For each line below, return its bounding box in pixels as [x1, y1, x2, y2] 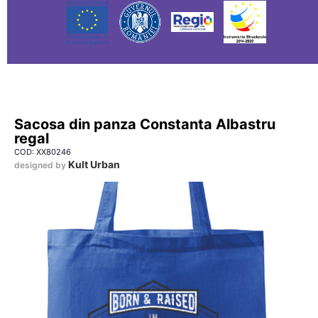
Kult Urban [68, 158, 120, 170]
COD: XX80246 [14, 147, 71, 157]
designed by [14, 160, 68, 170]
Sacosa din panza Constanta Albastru [14, 116, 275, 133]
